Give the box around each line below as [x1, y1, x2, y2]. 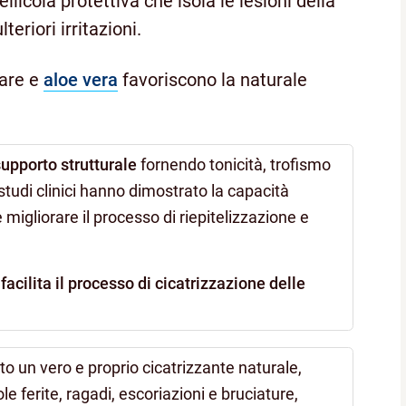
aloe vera [43, 68, 118, 91]
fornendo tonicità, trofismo [137, 155, 332, 175]
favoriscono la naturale [118, 68, 307, 91]
